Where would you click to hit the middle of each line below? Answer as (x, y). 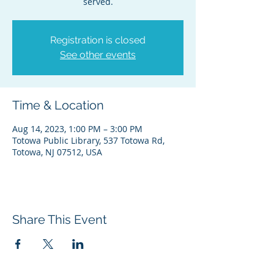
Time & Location (58, 105)
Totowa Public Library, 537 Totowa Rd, (88, 140)
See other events (98, 55)
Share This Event (60, 220)
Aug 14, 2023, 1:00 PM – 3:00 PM (77, 129)
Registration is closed (98, 40)
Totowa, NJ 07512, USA (57, 152)
